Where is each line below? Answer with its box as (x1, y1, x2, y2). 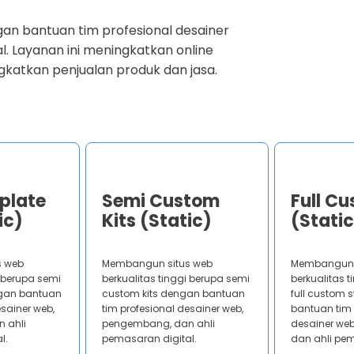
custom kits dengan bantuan (101, 287, 245, 301)
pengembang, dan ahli (101, 317, 215, 331)
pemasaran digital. (101, 332, 197, 346)
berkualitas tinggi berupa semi (101, 272, 250, 286)
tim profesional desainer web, (101, 302, 243, 316)
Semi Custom (101, 189, 220, 214)
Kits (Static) (101, 209, 212, 234)
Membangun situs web (101, 257, 213, 271)
